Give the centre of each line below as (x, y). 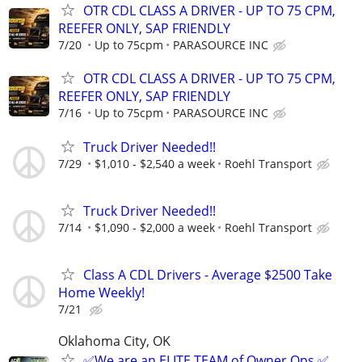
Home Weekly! (101, 292)
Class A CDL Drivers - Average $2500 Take (208, 274)
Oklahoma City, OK (114, 341)
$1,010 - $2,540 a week (155, 163)
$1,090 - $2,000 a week (155, 227)
